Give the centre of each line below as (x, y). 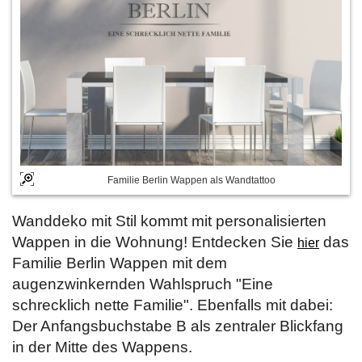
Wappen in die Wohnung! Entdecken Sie (155, 242)
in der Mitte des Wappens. (102, 347)
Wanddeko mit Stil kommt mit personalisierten (169, 221)
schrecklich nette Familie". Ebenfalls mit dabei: (173, 305)
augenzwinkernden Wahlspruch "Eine (143, 284)
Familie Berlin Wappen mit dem (120, 263)
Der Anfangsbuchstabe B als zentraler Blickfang (178, 326)
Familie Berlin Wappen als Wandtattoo (191, 180)
